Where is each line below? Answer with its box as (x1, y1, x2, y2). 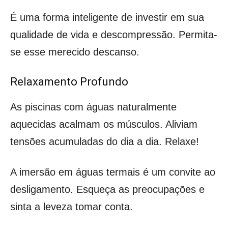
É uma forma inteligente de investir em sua (10, 11, 204, 23)
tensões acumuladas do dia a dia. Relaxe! (10, 135, 199, 147)
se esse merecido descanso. (10, 46, 139, 58)
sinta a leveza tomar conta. (10, 201, 133, 212)
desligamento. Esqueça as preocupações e (10, 183, 205, 195)
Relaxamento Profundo (10, 75, 128, 88)
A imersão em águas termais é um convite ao (10, 166, 215, 178)
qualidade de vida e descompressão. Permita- (10, 28, 217, 40)
